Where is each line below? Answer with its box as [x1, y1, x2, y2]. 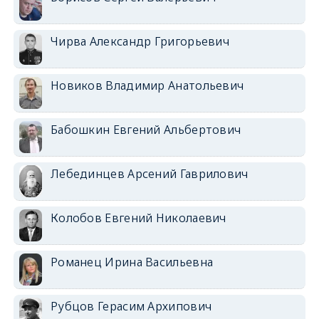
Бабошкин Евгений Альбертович [50, 122, 241, 137]
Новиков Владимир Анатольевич [50, 78, 244, 93]
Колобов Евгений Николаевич [50, 210, 226, 226]
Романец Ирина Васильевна [50, 254, 214, 270]
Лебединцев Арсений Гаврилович [50, 166, 249, 182]
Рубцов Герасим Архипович [50, 298, 212, 314]
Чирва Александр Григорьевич [50, 33, 230, 49]
